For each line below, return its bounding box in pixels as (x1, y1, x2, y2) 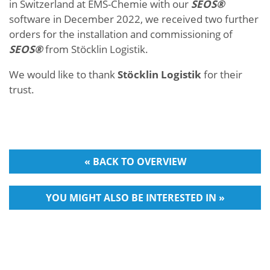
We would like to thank (9, 67, 118, 81)
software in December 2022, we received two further (9, 12, 259, 26)
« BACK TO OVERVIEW (84, 155, 186, 168)
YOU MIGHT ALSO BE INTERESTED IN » (45, 191, 225, 204)
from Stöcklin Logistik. (43, 42, 148, 56)
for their (201, 67, 242, 81)
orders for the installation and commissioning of (9, 27, 233, 41)
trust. (9, 83, 34, 96)
